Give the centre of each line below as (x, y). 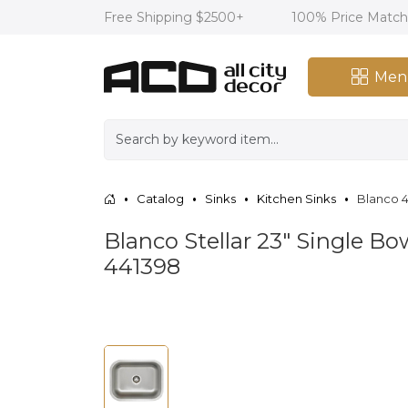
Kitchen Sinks (296, 198)
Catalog (160, 198)
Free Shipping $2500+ (176, 17)
